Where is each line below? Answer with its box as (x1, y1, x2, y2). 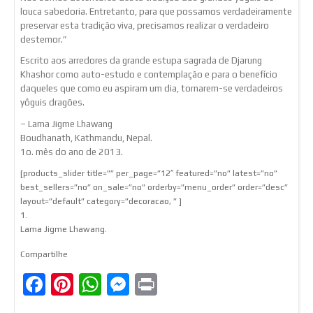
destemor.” (20, 34, 67, 45)
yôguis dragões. (20, 97, 85, 108)
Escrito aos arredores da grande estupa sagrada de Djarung (20, 55, 262, 66)
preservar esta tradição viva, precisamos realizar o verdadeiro (20, 20, 269, 31)
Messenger (129, 271, 238, 298)
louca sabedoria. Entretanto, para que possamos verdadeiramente (20, 6, 292, 17)
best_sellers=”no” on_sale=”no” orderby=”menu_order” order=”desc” (20, 182, 288, 192)
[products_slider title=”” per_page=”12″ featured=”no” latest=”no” (20, 168, 277, 178)
